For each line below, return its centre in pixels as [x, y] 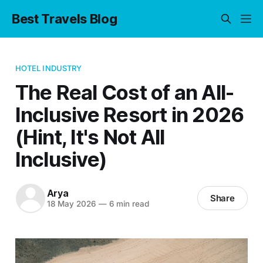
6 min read [128, 204]
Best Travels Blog [65, 19]
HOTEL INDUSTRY [48, 68]
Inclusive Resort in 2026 [129, 114]
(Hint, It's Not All [90, 136]
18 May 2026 [71, 204]
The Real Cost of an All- [124, 92]
